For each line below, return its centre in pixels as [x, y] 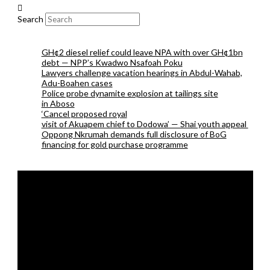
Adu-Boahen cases [77, 83]
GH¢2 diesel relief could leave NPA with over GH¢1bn [142, 52]
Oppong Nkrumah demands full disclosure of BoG [134, 134]
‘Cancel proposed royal [84, 113]
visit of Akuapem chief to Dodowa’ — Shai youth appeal [145, 124]
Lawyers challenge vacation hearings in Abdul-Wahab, [142, 72]
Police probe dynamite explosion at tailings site [130, 93]
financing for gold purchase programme [115, 144]
